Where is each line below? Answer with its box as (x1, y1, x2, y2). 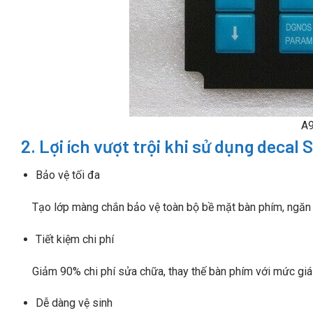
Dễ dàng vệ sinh (35, 296, 112, 310)
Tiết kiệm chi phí (35, 232, 114, 246)
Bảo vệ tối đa (35, 168, 100, 182)
